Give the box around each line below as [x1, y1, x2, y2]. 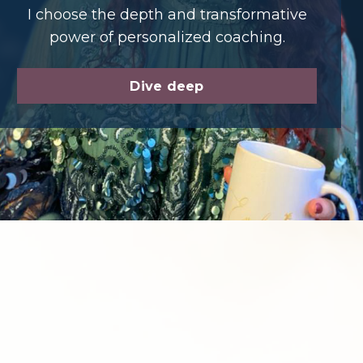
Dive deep [130, 77, 204, 94]
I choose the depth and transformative [27, 5, 307, 23]
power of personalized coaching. [49, 28, 285, 46]
